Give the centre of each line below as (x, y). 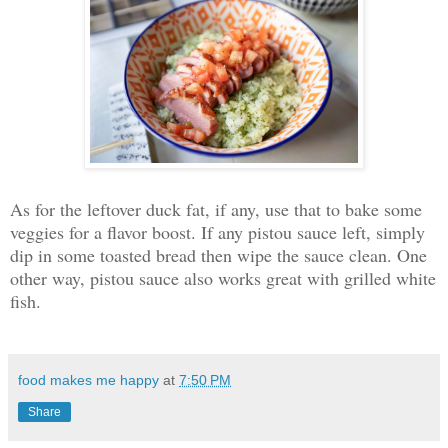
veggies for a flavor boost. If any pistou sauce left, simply (217, 231)
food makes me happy (88, 379)
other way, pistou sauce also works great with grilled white (223, 277)
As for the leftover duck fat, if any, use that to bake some (216, 208)
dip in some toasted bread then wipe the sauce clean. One (218, 254)
